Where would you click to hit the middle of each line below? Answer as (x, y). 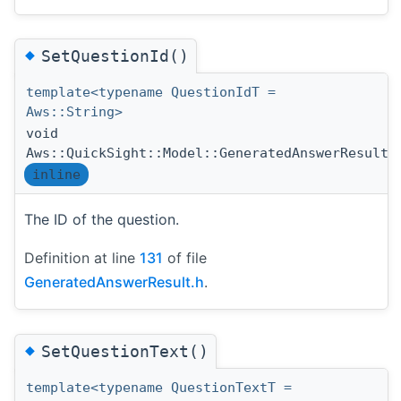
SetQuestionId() (115, 56)
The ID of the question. (102, 220)
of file (185, 258)
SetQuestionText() (125, 351)
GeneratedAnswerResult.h (114, 282)
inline (56, 175)
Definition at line (82, 258)
